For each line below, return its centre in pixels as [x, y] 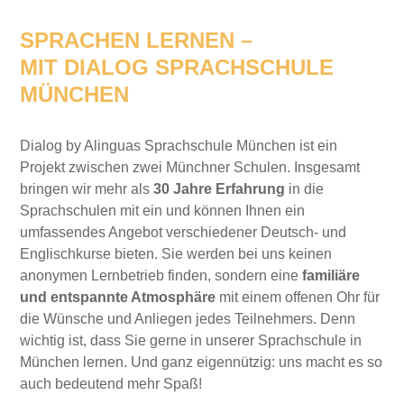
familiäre [331, 275]
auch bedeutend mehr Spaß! [111, 384]
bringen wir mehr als [87, 189]
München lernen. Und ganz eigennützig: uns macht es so [202, 362]
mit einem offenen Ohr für [298, 297]
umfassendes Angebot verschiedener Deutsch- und [184, 232]
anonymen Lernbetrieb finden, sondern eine [161, 275]
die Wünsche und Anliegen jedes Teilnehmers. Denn [188, 319]
